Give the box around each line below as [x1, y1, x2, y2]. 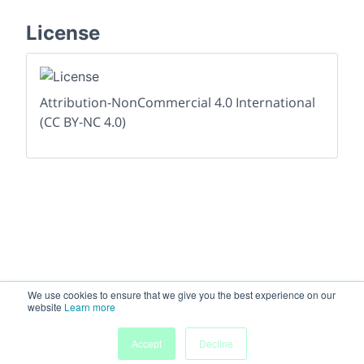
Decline [198, 336, 233, 350]
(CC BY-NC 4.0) [40, 113, 126, 132]
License [26, 21, 100, 45]
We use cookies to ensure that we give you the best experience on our [28, 288, 336, 301]
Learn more [64, 300, 115, 314]
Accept [131, 336, 162, 350]
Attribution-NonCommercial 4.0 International [40, 93, 315, 112]
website [28, 300, 64, 314]
